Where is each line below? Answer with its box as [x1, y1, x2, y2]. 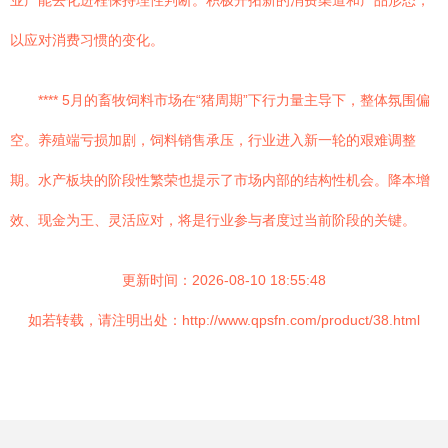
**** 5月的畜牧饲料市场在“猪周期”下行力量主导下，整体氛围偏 [38, 92, 430, 108]
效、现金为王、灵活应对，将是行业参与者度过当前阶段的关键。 [10, 212, 416, 228]
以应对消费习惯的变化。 [10, 32, 164, 48]
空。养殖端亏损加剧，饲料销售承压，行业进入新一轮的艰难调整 [10, 132, 416, 148]
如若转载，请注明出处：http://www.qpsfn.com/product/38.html [28, 312, 420, 328]
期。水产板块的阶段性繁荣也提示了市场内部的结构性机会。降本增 [10, 172, 430, 188]
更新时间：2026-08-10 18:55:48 [122, 272, 326, 288]
